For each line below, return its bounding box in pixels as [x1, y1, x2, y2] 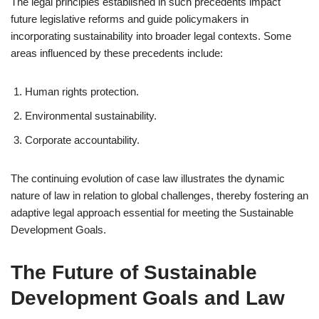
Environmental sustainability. [25, 110, 157, 122]
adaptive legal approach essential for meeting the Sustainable [11, 206, 293, 219]
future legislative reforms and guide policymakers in [11, 13, 249, 25]
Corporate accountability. [25, 134, 140, 146]
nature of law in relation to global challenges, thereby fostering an [11, 189, 308, 202]
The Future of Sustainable [11, 261, 257, 283]
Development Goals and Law [11, 287, 285, 309]
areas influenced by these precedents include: [11, 47, 223, 59]
